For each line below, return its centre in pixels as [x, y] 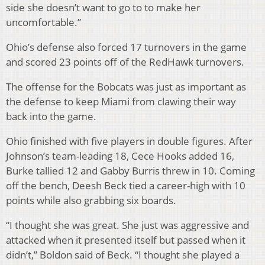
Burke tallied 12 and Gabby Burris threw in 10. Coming [130, 170]
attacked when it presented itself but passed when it [126, 240]
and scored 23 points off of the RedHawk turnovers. [125, 62]
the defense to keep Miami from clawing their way [121, 101]
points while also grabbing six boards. [91, 200]
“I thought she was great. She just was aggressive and [127, 225]
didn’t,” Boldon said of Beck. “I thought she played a [123, 254]
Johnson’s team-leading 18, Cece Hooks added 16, [120, 156]
